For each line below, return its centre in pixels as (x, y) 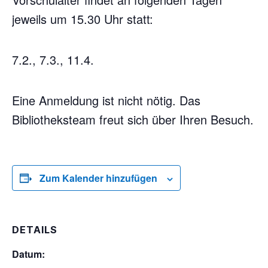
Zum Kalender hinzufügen (98, 178)
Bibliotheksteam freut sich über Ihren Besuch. (133, 119)
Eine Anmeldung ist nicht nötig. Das (106, 100)
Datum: (28, 254)
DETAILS (35, 230)
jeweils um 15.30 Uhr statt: (83, 19)
